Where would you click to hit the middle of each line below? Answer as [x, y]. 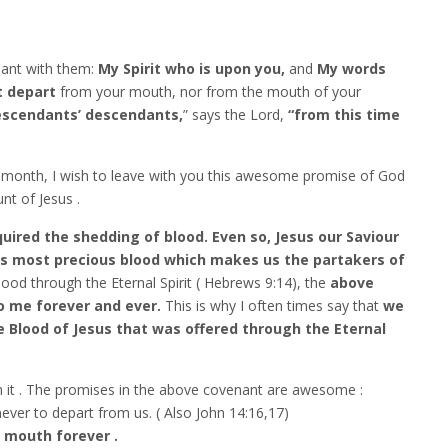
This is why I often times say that [272, 305]
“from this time [344, 114]
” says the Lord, [235, 114]
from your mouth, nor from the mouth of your [208, 91]
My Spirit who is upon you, [191, 68]
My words [351, 68]
